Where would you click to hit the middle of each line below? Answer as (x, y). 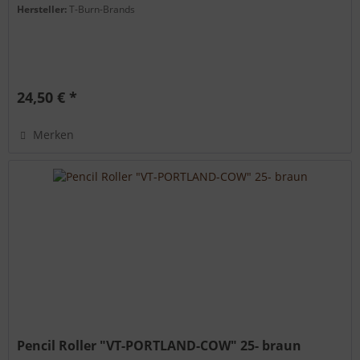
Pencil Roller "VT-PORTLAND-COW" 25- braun (160, 346)
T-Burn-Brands (102, 9)
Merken (54, 134)
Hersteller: (43, 9)
